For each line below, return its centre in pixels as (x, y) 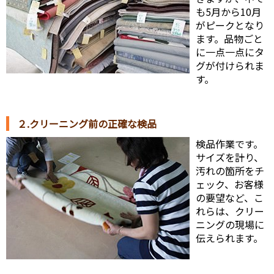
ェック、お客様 (230, 184)
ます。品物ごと (229, 39)
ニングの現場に (230, 225)
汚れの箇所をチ (230, 171)
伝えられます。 (229, 238)
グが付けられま (230, 66)
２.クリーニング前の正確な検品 (87, 124)
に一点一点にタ (230, 52)
